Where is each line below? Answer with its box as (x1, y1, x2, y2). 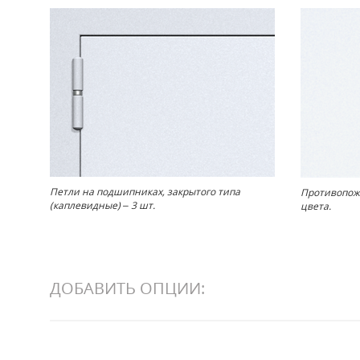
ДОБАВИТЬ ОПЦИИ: (50, 277, 205, 299)
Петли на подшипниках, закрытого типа (50, 185, 240, 198)
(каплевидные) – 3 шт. (50, 198, 155, 212)
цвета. (301, 199, 331, 213)
